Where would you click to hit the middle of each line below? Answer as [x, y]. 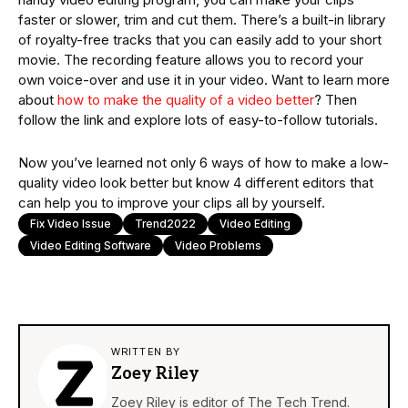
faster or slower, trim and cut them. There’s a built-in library [202, 19]
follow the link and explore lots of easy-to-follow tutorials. [198, 119]
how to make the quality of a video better [186, 99]
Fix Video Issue [71, 223]
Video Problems [218, 245]
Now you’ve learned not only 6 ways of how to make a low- [204, 162]
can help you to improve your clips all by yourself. [172, 202]
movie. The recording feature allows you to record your [191, 59]
